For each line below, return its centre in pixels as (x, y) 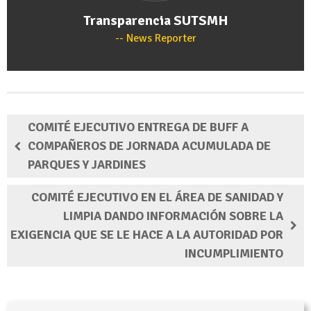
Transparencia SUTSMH (155, 21)
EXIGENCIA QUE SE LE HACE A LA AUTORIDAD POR (147, 235)
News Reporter (160, 39)
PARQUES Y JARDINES (87, 165)
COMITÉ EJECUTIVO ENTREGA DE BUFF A (138, 127)
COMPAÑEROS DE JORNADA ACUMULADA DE (149, 146)
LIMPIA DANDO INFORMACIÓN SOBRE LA (173, 216)
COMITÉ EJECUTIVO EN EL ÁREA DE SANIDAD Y (157, 197)
